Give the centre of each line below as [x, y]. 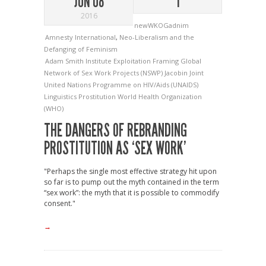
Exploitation [133, 61]
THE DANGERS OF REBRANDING [115, 131]
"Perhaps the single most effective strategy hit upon [130, 172]
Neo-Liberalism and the [157, 37]
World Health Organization [160, 97]
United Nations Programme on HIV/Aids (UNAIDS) [121, 85]
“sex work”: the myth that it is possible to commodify [132, 193]
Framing [167, 61]
